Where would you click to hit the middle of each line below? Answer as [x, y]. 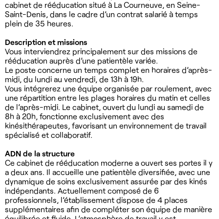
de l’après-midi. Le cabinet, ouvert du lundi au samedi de [104, 107]
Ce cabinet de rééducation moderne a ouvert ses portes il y [109, 162]
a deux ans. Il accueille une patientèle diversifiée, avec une [108, 172]
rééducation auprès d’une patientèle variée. [83, 60]
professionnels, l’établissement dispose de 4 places [96, 199]
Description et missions [48, 42]
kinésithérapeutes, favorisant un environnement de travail [106, 125]
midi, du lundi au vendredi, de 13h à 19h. [76, 79]
